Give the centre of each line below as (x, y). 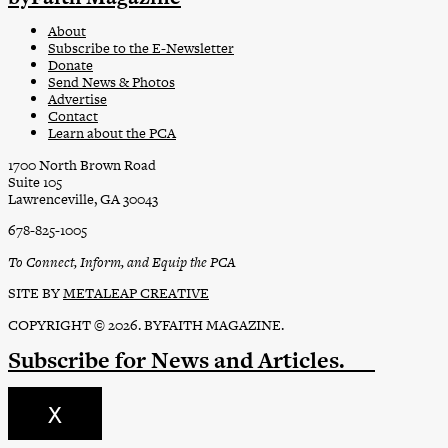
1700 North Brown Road (82, 164)
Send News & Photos (111, 82)
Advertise (77, 99)
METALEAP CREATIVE (136, 293)
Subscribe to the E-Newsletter (141, 48)
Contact (73, 116)
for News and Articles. (242, 360)
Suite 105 (35, 181)
